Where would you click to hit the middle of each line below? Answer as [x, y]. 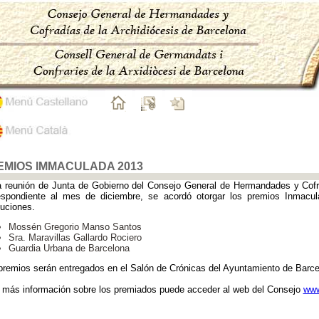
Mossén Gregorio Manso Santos [75, 227]
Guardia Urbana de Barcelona [69, 248]
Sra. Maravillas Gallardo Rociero [75, 237]
